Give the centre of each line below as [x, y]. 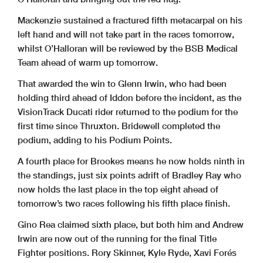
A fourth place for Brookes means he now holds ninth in [131, 161]
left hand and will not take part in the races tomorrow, [126, 34]
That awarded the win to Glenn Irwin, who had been [122, 84]
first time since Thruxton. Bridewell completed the [119, 126]
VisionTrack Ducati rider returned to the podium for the [128, 112]
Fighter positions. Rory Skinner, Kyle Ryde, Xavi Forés [127, 253]
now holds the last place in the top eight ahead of [118, 189]
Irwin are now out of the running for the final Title [117, 239]
